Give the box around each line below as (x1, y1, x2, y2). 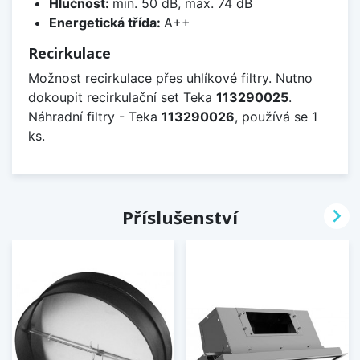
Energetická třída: (48, 14, 164, 31)
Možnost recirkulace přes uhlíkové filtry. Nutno (28, 69, 313, 86)
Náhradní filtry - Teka (28, 108, 162, 125)
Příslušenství (122, 204, 238, 229)
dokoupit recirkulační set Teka (28, 88, 216, 105)
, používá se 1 (235, 108, 317, 125)
